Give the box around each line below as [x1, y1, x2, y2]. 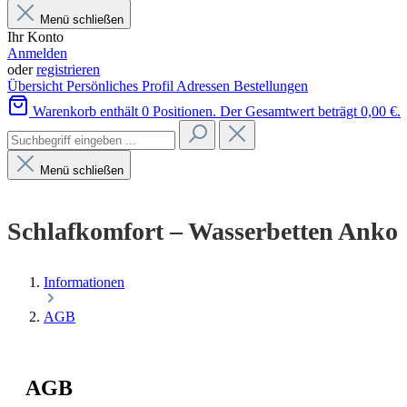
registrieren [36, 62, 100, 77]
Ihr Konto [7, 29, 64, 45]
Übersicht [7, 78, 66, 94]
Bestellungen [233, 78, 308, 94]
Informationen [44, 273, 124, 290]
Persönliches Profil [66, 78, 176, 94]
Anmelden [7, 45, 67, 61]
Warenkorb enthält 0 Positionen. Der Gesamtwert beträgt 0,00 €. [33, 104, 401, 119]
